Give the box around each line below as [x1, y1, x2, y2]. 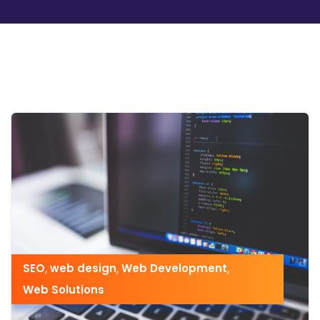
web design [50, 261, 116, 276]
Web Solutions [23, 282, 104, 298]
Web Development [121, 261, 227, 276]
